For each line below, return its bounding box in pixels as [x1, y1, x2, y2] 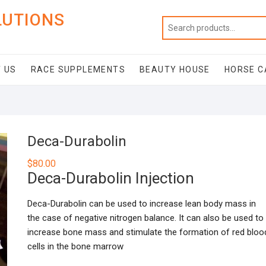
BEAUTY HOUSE [140, 65, 210, 74]
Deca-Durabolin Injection [27, 169, 194, 187]
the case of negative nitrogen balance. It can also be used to [27, 213, 264, 223]
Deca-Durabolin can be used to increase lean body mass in [27, 198, 256, 209]
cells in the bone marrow [27, 241, 123, 252]
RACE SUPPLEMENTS [30, 65, 126, 74]
